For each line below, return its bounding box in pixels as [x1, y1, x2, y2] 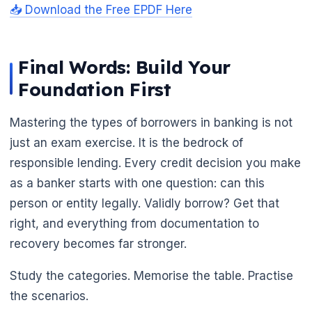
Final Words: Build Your [18, 56, 231, 79]
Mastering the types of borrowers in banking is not [10, 116, 292, 130]
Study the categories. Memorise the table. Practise [10, 269, 293, 283]
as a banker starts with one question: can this [10, 176, 265, 191]
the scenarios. [10, 289, 88, 304]
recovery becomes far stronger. [10, 237, 187, 251]
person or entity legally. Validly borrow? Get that [10, 196, 279, 211]
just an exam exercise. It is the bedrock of [10, 136, 243, 150]
